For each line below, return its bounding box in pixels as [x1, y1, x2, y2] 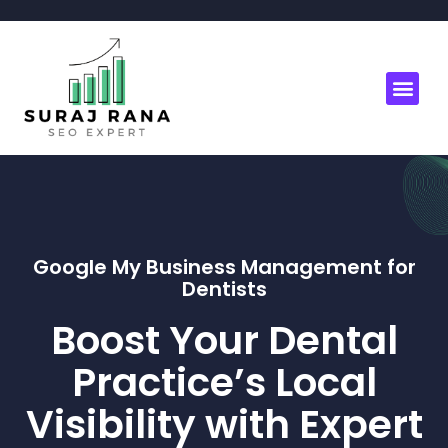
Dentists [181, 275, 267, 304]
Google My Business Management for [32, 253, 416, 282]
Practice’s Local [71, 355, 377, 411]
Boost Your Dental [50, 313, 398, 369]
